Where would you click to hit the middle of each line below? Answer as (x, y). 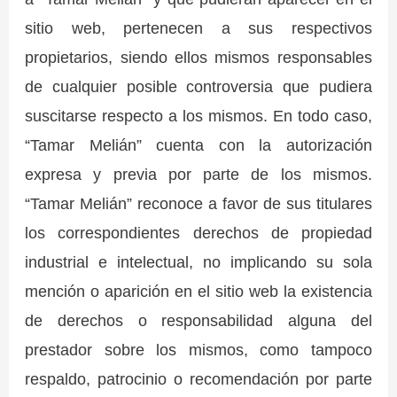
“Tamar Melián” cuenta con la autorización (198, 145)
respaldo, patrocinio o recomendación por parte (198, 379)
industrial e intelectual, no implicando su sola (198, 262)
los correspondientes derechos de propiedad (198, 233)
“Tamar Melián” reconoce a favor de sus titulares (198, 204)
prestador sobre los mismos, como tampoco (198, 350)
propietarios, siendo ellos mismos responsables (198, 58)
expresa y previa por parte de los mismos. (198, 175)
